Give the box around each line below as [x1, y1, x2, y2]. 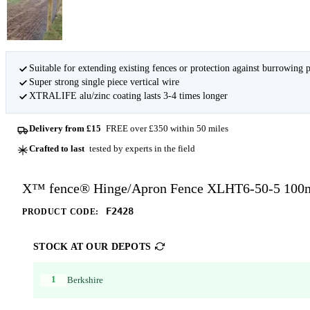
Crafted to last [29, 143, 85, 154]
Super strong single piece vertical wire [28, 76, 179, 87]
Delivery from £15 [29, 123, 102, 134]
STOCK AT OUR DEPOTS [33, 241, 152, 252]
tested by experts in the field [86, 143, 195, 154]
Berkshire [66, 275, 103, 286]
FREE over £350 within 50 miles [103, 123, 228, 134]
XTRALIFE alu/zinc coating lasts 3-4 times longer [28, 90, 228, 101]
